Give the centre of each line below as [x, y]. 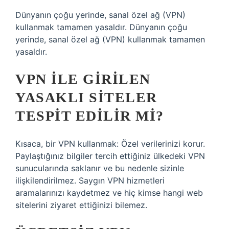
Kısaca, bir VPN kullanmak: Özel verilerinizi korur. [110, 144]
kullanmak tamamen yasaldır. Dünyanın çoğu [101, 27]
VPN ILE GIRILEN [83, 79]
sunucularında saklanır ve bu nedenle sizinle [100, 168]
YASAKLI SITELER [86, 97]
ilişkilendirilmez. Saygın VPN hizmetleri [90, 180]
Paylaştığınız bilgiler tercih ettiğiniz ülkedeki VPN [110, 156]
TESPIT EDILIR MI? [90, 116]
